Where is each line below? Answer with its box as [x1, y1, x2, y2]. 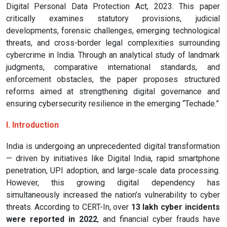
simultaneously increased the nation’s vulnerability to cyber [6, 190, 220, 200]
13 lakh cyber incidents [131, 202, 220, 212]
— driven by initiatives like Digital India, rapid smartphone [6, 154, 220, 164]
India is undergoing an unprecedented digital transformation [6, 141, 220, 152]
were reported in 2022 [6, 214, 97, 224]
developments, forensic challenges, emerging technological [6, 26, 220, 36]
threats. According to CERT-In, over [6, 202, 131, 212]
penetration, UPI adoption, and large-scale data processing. [6, 166, 220, 176]
